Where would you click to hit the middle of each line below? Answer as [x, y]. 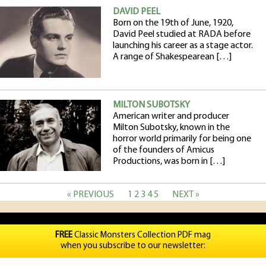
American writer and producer [171, 116]
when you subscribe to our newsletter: [133, 246]
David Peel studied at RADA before [182, 34]
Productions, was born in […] [169, 161]
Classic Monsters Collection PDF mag [142, 235]
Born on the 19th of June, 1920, [173, 23]
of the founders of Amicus [164, 150]
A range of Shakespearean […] [172, 57]
